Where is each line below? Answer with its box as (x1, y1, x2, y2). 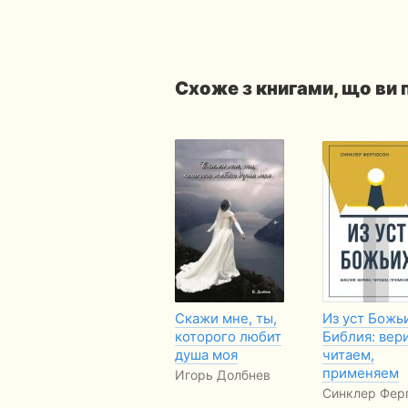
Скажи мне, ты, (175, 310, 277, 327)
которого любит (175, 328, 281, 345)
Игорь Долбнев (175, 367, 270, 382)
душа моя (175, 346, 238, 363)
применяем (322, 364, 399, 382)
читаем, (322, 346, 374, 363)
